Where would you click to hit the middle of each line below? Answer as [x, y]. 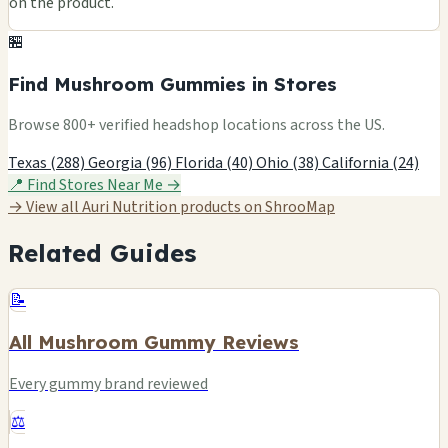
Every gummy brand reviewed [108, 383]
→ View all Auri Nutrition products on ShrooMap [171, 207]
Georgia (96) [131, 163]
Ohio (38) [289, 163]
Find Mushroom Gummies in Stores [172, 83]
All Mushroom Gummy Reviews [154, 341]
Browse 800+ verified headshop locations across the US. [196, 125]
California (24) [370, 163]
